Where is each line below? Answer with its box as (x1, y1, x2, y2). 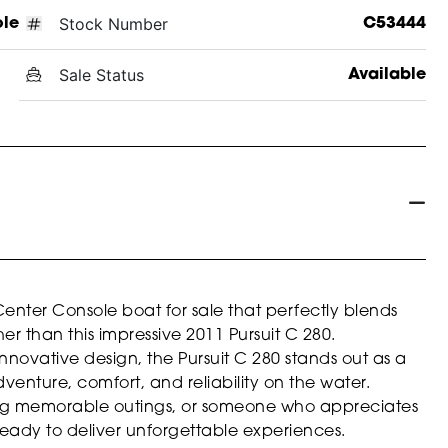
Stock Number (58, 13, 168, 34)
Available (347, 66, 426, 83)
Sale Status (58, 64, 144, 85)
